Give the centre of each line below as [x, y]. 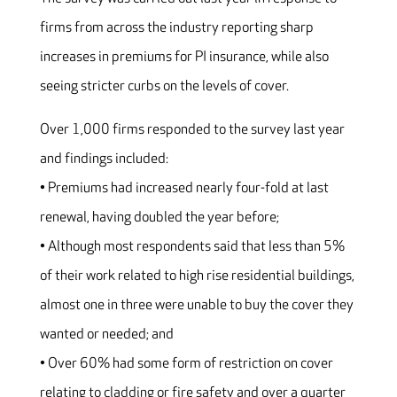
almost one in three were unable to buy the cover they [196, 306]
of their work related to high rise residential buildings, [197, 276]
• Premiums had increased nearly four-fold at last [184, 189]
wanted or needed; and [106, 335]
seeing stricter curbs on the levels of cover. [164, 87]
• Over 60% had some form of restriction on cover [186, 364]
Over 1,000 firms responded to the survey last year [192, 130]
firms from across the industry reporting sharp [176, 28]
